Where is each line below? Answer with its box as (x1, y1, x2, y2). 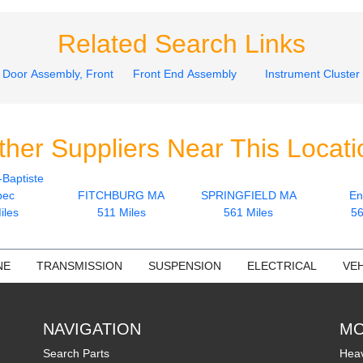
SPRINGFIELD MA (200, 188, 297, 202)
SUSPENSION (147, 258, 221, 272)
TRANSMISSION (36, 258, 122, 272)
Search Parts (43, 346, 109, 360)
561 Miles (224, 205, 273, 219)
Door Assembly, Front (2, 66, 113, 80)
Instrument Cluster (264, 66, 360, 80)
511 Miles (96, 205, 146, 219)
